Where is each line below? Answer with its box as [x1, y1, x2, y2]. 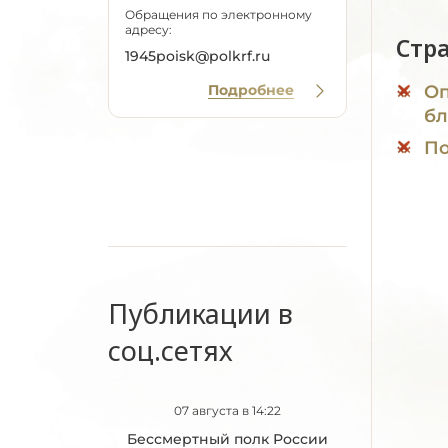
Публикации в [108, 295, 293, 332]
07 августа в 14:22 [174, 403, 281, 418]
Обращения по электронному [125, 7, 312, 22]
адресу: [125, 22, 172, 37]
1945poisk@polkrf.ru [125, 47, 270, 65]
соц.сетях [108, 332, 233, 369]
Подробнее [208, 81, 294, 99]
